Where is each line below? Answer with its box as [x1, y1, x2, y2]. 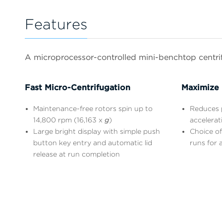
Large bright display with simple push [33, 127, 160, 135]
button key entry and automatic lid [33, 138, 152, 147]
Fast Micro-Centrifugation [25, 82, 130, 92]
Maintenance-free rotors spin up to [33, 104, 153, 112]
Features [25, 15, 87, 33]
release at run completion [33, 150, 120, 158]
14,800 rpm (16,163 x [33, 115, 105, 124]
